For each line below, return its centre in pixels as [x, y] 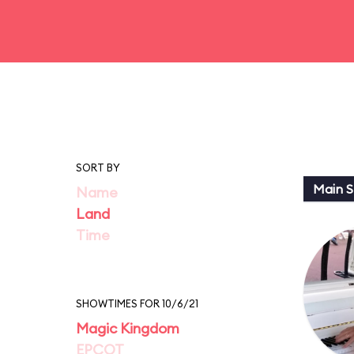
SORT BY [98, 168]
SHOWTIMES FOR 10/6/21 [137, 303]
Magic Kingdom [128, 328]
